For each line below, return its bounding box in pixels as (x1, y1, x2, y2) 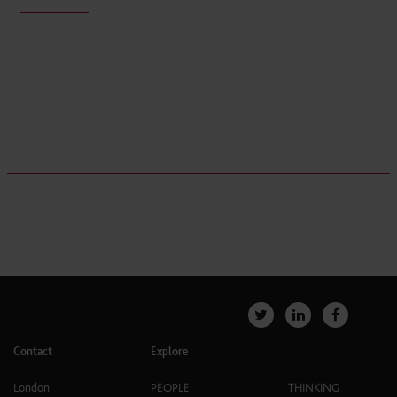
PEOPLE (151, 381, 190, 395)
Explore (151, 345, 188, 358)
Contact (13, 345, 52, 358)
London (13, 381, 50, 395)
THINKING (288, 381, 339, 395)
